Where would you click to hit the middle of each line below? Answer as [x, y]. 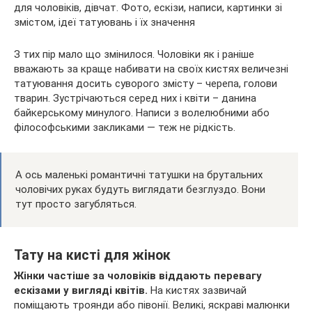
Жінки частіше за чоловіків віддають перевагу [138, 276]
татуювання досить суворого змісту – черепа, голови [146, 84]
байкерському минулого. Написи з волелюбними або [142, 113]
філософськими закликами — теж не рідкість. [125, 128]
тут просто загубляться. [76, 204]
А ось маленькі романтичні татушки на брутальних [139, 175]
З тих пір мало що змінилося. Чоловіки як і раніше [134, 55]
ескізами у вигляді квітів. [82, 291]
